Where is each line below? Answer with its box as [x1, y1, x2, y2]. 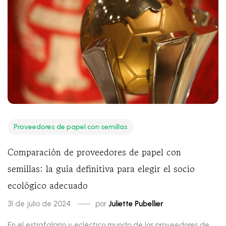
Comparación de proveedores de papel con [8, 145, 181, 158]
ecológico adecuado [8, 178, 88, 192]
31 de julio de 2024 [8, 199, 71, 208]
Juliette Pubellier [108, 199, 163, 208]
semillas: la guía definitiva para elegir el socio [8, 161, 195, 175]
